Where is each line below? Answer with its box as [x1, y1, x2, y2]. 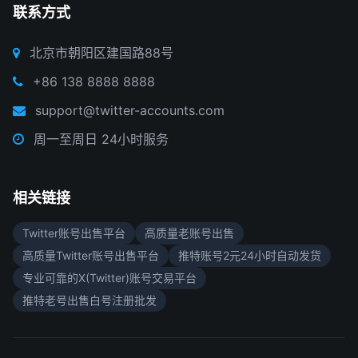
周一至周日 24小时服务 [34, 131, 169, 147]
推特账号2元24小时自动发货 [178, 249, 321, 262]
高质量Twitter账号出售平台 [22, 249, 159, 262]
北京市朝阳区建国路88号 [30, 45, 173, 61]
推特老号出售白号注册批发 [22, 293, 157, 307]
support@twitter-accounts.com [35, 102, 225, 118]
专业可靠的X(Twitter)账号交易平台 [22, 271, 197, 284]
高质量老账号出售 [145, 226, 234, 240]
